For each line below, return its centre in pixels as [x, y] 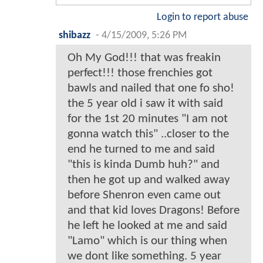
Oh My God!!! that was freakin [144, 58]
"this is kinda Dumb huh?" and [144, 164]
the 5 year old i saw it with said [145, 103]
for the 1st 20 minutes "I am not [148, 119]
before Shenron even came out [144, 195]
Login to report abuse [203, 17]
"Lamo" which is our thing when [147, 241]
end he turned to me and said [141, 149]
